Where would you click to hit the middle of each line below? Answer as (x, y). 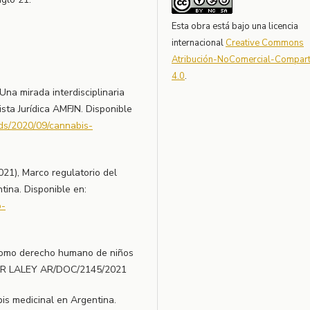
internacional (199, 43)
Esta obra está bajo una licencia (235, 27)
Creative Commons (265, 43)
